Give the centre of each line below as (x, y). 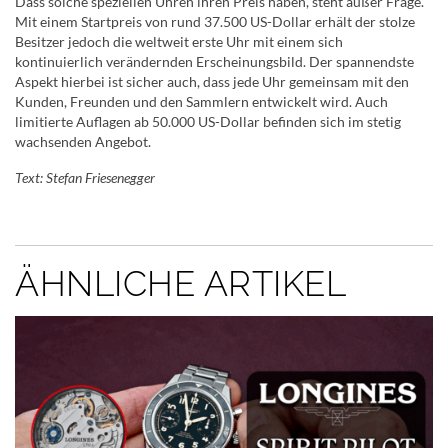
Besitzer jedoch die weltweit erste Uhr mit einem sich (179, 42)
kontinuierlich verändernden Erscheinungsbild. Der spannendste (214, 62)
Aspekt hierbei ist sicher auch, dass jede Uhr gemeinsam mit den (212, 82)
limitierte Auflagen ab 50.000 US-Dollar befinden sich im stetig (208, 122)
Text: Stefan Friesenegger (85, 178)
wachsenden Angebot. (83, 142)
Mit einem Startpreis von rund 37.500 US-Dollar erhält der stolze (215, 22)
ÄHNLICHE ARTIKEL (180, 284)
